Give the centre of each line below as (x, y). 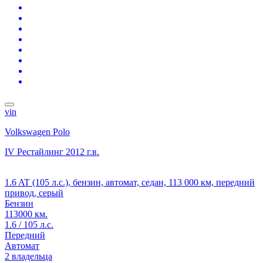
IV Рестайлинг (34, 151)
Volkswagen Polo (37, 131)
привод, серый (34, 193)
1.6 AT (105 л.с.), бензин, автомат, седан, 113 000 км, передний (130, 182)
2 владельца (28, 256)
